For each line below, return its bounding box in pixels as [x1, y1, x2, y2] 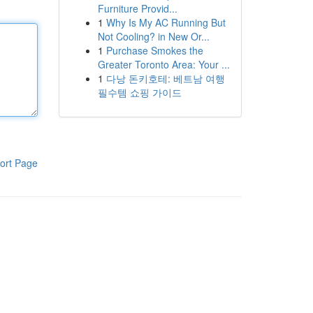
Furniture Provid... [97, 1, 177, 15]
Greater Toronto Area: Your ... [97, 57, 230, 71]
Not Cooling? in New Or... [97, 29, 210, 43]
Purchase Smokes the [105, 43, 203, 57]
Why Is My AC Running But [105, 15, 226, 29]
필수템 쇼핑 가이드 [97, 85, 182, 99]
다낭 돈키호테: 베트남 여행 [105, 71, 225, 85]
